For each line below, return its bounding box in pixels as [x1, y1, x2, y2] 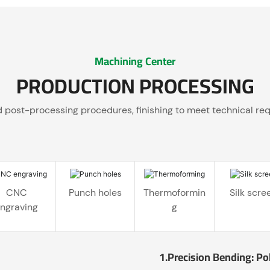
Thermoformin [143, 186, 206, 199]
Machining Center [95, 51, 175, 71]
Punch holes [69, 186, 122, 199]
